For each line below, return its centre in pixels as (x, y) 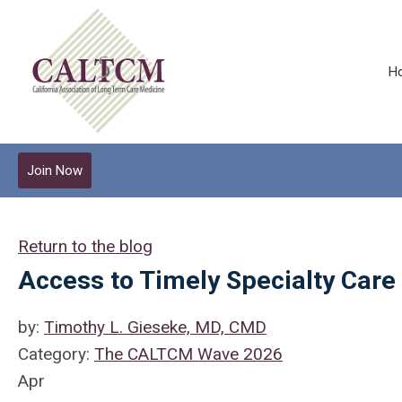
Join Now (55, 170)
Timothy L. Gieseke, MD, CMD (155, 327)
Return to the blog (85, 246)
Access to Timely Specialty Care (207, 280)
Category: (56, 354)
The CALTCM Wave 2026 (188, 354)
